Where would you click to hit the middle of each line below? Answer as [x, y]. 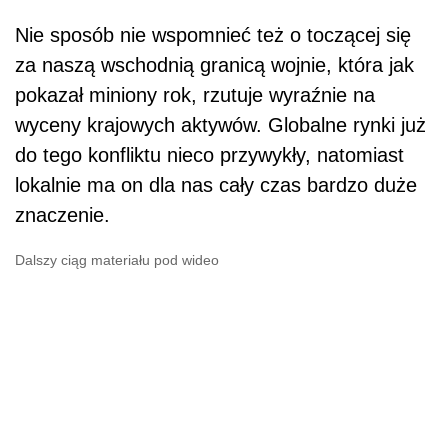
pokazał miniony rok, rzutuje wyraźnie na [195, 95]
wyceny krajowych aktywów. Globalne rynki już [220, 125]
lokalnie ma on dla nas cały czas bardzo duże [216, 185]
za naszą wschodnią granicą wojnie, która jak [214, 65]
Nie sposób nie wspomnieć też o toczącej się [213, 35]
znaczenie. [62, 215]
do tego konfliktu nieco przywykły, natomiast [209, 155]
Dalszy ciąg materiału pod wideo [117, 260]
